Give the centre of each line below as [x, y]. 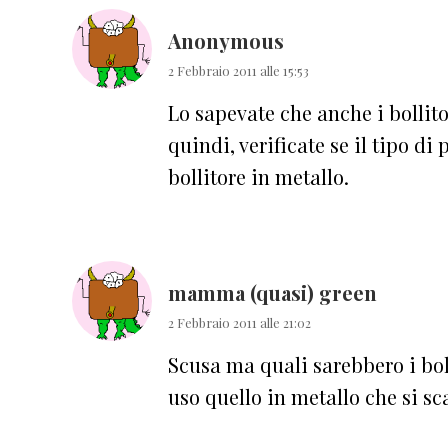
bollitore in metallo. [258, 176]
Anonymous [226, 40]
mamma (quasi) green [272, 292]
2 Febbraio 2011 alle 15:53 [238, 70]
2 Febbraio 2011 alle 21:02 [239, 322]
